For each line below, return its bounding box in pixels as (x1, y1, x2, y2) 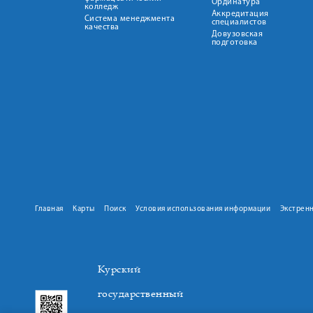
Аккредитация (211, 10, 269, 18)
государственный (97, 287, 183, 300)
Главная (35, 205, 64, 213)
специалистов (211, 18, 267, 27)
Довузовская (211, 30, 263, 38)
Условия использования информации (136, 205, 270, 213)
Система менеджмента (84, 15, 175, 23)
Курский (97, 263, 140, 275)
